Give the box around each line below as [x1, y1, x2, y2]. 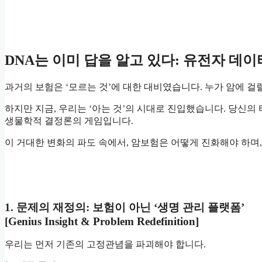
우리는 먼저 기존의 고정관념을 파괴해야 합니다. [5, 239, 206, 250]
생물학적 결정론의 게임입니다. [5, 116, 133, 126]
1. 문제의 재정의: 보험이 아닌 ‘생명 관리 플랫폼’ [5, 201, 244, 213]
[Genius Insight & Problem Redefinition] [5, 215, 199, 227]
